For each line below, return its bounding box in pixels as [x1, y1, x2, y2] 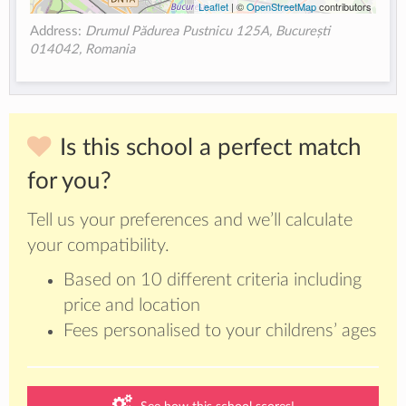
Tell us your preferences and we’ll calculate [27, 211, 353, 230]
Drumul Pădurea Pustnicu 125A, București [85, 24, 331, 38]
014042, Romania [30, 42, 136, 56]
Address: [30, 24, 86, 38]
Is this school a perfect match [60, 136, 362, 160]
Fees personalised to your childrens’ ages [63, 322, 377, 341]
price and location [63, 296, 200, 315]
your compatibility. [27, 237, 169, 256]
